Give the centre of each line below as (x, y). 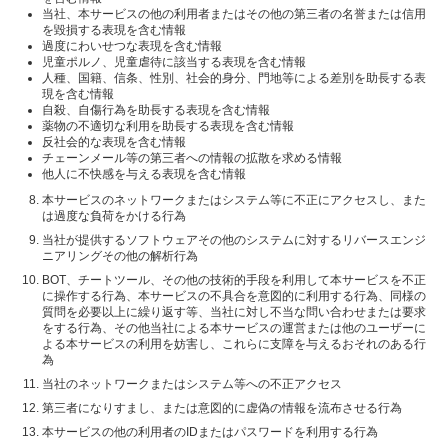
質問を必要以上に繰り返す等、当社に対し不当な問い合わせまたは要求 (234, 311)
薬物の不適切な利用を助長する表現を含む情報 (168, 125)
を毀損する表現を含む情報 (114, 29)
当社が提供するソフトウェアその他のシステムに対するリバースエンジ (234, 239)
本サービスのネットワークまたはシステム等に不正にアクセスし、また (234, 199)
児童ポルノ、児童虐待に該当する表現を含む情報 (174, 61)
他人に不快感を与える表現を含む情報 (144, 173)
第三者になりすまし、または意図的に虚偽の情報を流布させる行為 (222, 407)
